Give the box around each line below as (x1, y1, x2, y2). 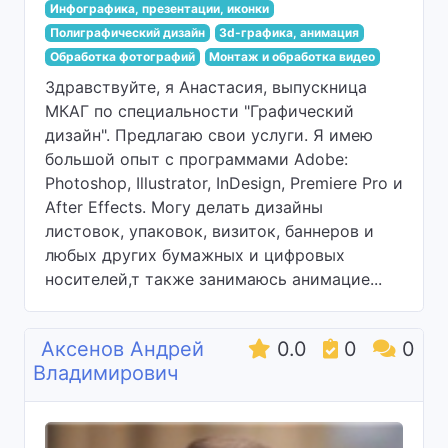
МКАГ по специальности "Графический (45, 101, 354, 121)
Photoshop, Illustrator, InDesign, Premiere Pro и (45, 173, 403, 193)
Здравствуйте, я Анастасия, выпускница (45, 77, 367, 97)
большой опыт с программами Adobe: (45, 149, 348, 169)
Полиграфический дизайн (49, 25, 205, 40)
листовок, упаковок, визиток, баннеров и (45, 221, 374, 241)
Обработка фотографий (49, 49, 195, 64)
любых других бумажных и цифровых (45, 245, 345, 265)
